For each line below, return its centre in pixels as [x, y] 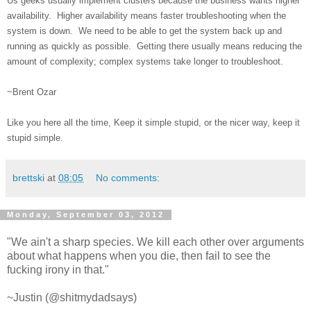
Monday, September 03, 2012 [86, 215]
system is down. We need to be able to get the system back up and [144, 31]
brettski [28, 177]
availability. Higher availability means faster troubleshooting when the [146, 15]
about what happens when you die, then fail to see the [139, 256]
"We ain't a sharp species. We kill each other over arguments [155, 242]
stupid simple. [35, 137]
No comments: [128, 177]
